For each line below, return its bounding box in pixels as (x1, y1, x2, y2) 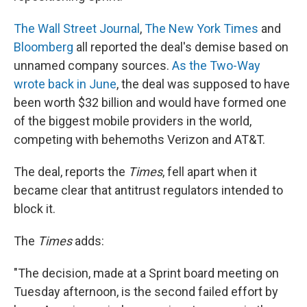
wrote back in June (14, 76, 116, 91)
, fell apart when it (162, 164, 257, 179)
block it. (14, 201, 56, 216)
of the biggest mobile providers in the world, (14, 113, 251, 128)
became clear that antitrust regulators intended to (14, 182, 283, 197)
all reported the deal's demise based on (73, 39, 288, 54)
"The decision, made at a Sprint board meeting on (14, 265, 279, 280)
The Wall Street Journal (14, 21, 140, 36)
